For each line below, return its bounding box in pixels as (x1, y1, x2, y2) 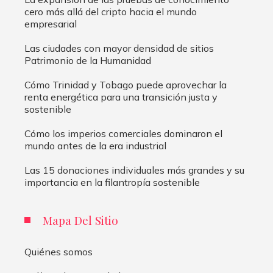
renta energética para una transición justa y (24, 91, 218, 104)
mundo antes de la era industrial (24, 140, 166, 152)
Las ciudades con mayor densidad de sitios (24, 42, 214, 55)
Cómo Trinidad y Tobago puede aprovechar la (24, 79, 227, 91)
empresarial (24, 18, 77, 30)
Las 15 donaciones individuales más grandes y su (24, 164, 244, 177)
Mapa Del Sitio (43, 212, 118, 229)
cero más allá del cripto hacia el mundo (24, 5, 197, 18)
